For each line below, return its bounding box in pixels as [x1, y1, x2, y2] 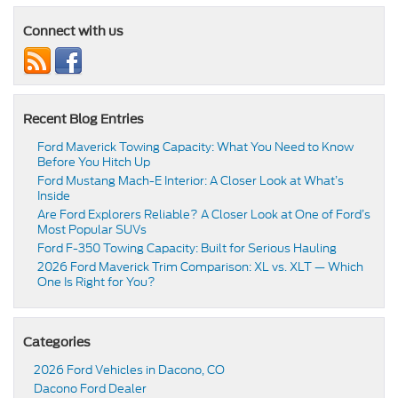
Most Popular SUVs [37, 221, 147, 239]
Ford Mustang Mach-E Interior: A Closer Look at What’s [37, 172, 344, 190]
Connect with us [23, 24, 123, 39]
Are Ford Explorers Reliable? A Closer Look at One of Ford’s [37, 206, 370, 224]
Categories [23, 335, 91, 350]
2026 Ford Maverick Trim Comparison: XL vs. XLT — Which [37, 259, 363, 276]
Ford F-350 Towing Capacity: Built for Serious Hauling [37, 240, 337, 258]
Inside [37, 187, 70, 205]
